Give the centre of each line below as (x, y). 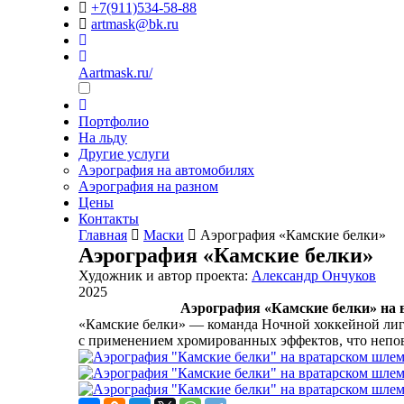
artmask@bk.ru (135, 24)
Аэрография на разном (148, 186)
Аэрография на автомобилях (166, 170)
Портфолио (114, 121)
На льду (103, 138)
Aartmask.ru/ (115, 73)
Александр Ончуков (314, 275)
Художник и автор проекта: (165, 275)
